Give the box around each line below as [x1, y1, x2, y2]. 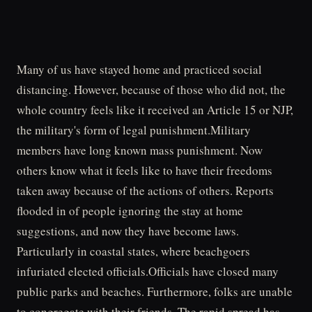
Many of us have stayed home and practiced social [17, 61, 262, 77]
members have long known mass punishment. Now [17, 142, 263, 158]
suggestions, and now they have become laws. [17, 223, 239, 239]
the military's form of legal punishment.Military [17, 122, 251, 138]
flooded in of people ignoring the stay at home [17, 203, 243, 219]
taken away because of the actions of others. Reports [17, 182, 274, 198]
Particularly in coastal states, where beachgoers [17, 243, 250, 259]
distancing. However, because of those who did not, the [17, 81, 286, 97]
